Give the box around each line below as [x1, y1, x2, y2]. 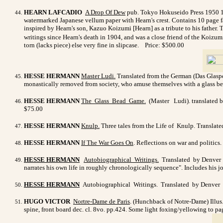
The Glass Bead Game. [81, 97, 146, 105]
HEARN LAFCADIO [24, 8, 85, 16]
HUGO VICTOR [24, 197, 72, 205]
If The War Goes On [81, 138, 133, 146]
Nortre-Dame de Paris [73, 197, 130, 205]
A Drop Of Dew [85, 8, 125, 16]
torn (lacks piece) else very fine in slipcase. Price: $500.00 [24, 41, 184, 49]
